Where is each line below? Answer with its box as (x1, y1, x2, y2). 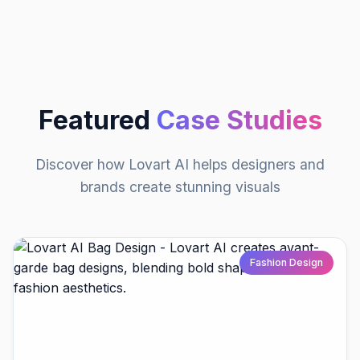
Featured (38, 104, 157, 137)
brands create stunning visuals (80, 178, 280, 196)
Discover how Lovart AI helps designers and (35, 156, 325, 174)
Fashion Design (250, 256, 324, 269)
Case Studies (156, 104, 322, 137)
